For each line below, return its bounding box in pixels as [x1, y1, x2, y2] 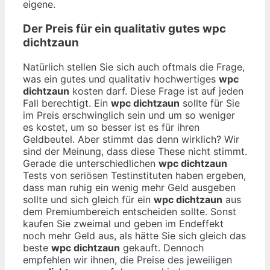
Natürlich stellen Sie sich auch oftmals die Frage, [23, 60, 245, 73]
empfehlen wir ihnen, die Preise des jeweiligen [23, 253, 232, 266]
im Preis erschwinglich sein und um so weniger [23, 108, 235, 121]
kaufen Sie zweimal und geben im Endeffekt [23, 217, 224, 230]
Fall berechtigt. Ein [23, 96, 111, 109]
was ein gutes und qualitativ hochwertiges [23, 72, 219, 85]
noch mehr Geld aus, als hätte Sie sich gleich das [23, 229, 246, 242]
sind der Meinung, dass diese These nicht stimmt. [23, 145, 247, 157]
